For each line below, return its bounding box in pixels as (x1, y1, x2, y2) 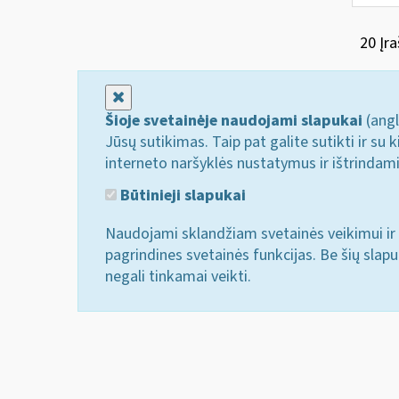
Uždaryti (124, 85, 181, 108)
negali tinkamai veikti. (105, 265, 251, 288)
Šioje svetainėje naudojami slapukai (105, 110, 362, 132)
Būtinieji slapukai (117, 183, 246, 207)
